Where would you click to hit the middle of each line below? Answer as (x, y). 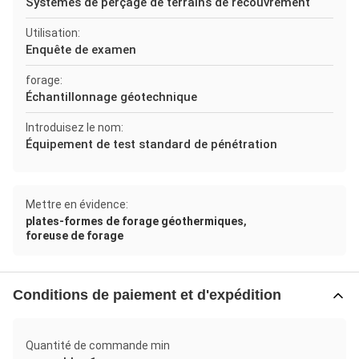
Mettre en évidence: (77, 204)
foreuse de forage (75, 236)
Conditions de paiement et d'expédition (147, 295)
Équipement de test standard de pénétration (151, 144)
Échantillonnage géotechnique (111, 97)
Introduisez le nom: (75, 127)
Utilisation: (53, 33)
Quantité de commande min (98, 345)
